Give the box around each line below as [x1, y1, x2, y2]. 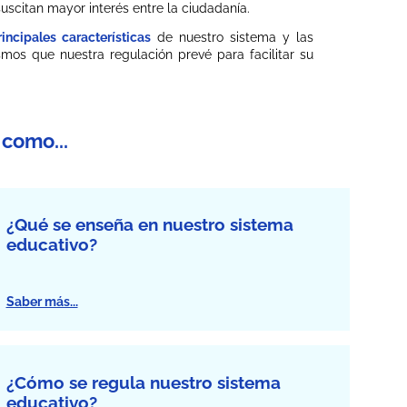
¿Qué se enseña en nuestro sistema [5, 213, 293, 234]
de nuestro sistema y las [151, 30, 313, 45]
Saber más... [5, 293, 78, 309]
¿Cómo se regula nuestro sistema [5, 372, 281, 392]
